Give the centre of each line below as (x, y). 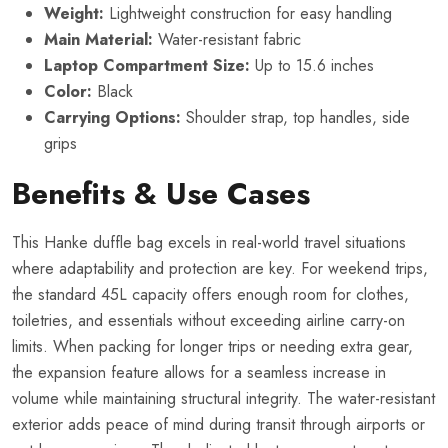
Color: (68, 91)
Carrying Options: (112, 117)
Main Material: (98, 39)
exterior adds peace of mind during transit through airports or (218, 424)
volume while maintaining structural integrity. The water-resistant (223, 398)
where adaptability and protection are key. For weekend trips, (220, 268)
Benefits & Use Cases (161, 193)
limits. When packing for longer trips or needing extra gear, (212, 346)
